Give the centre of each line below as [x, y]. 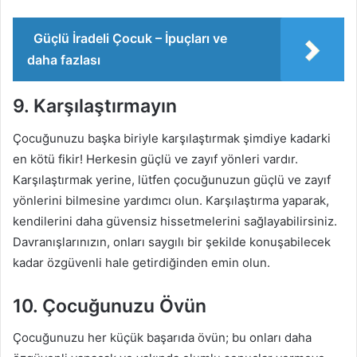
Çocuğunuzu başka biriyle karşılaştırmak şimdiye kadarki [172, 138]
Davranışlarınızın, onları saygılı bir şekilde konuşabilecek [172, 241]
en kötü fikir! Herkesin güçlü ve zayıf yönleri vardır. [155, 159]
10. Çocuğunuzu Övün [110, 306]
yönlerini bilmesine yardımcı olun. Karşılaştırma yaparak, [171, 200]
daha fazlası [64, 60]
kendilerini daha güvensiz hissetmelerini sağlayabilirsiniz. [175, 221]
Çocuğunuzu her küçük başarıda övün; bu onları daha [162, 337]
